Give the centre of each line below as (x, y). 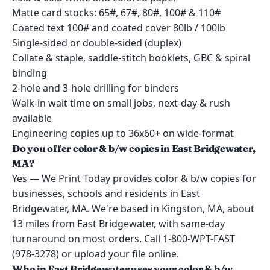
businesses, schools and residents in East (106, 193)
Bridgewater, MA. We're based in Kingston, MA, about (133, 209)
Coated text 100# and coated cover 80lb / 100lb (119, 28)
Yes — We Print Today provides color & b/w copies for (134, 178)
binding (30, 73)
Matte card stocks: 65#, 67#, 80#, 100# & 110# (116, 13)
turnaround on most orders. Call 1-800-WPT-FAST (124, 239)
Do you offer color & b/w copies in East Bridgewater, (134, 148)
